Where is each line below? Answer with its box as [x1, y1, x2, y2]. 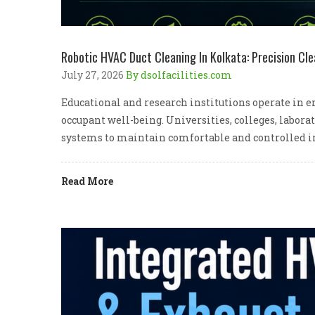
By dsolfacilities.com [126, 68, 232, 82]
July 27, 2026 [61, 68, 126, 82]
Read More [61, 174, 113, 188]
